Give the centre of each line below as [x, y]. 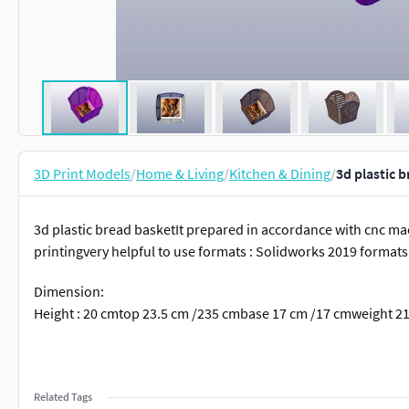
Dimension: [69, 291]
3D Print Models [82, 173]
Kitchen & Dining [280, 173]
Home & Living [180, 173]
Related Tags [63, 397]
